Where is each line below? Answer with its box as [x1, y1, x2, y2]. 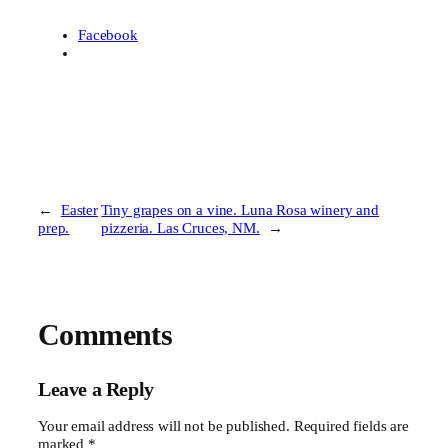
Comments [38, 318, 173, 351]
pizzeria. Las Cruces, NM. [101, 219, 260, 236]
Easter [60, 201, 98, 218]
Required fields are [293, 418, 409, 435]
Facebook [78, 26, 138, 43]
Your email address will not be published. [38, 418, 290, 435]
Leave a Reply [38, 378, 154, 401]
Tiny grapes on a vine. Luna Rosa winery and [101, 201, 379, 218]
